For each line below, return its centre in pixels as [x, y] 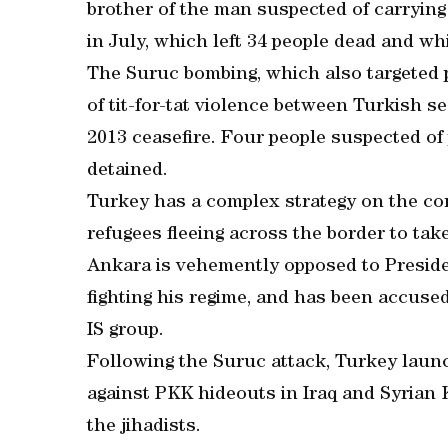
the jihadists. [144, 427]
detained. [127, 171]
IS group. [125, 331]
